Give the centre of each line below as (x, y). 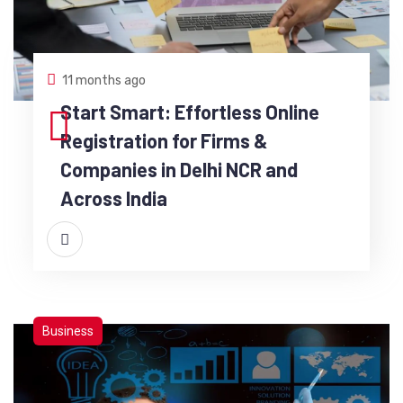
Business (68, 331)
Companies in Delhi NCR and (179, 169)
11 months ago (103, 80)
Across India (113, 197)
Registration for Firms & (164, 140)
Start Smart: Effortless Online (189, 111)
